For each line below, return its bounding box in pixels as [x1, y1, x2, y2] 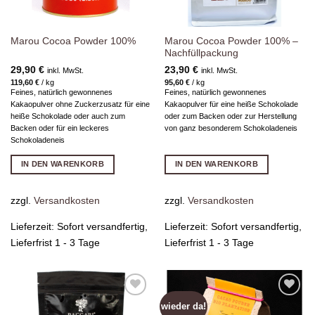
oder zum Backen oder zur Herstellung [164, 112, 297, 121]
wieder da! [161, 300, 207, 311]
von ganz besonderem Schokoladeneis [164, 124, 297, 133]
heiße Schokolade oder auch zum [10, 112, 125, 121]
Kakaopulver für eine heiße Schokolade [164, 100, 298, 109]
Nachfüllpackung [164, 47, 238, 58]
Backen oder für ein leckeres [10, 124, 109, 133]
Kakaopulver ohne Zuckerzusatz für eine [10, 100, 150, 109]
